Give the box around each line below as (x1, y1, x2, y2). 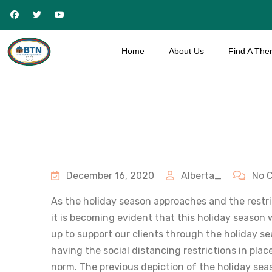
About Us (168, 46, 204, 56)
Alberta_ (178, 169, 222, 182)
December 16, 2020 (64, 169, 157, 182)
